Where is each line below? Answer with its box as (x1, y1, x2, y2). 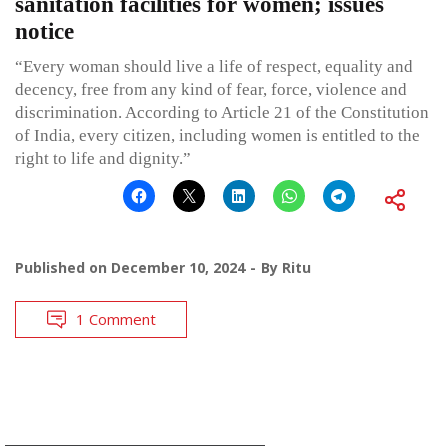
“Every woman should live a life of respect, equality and (15, 56, 413, 76)
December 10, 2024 (111, 257, 245, 277)
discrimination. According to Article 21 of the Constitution (15, 102, 429, 122)
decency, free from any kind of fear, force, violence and (15, 79, 407, 99)
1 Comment (76, 308, 156, 329)
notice (15, 18, 74, 44)
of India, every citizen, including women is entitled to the (15, 125, 420, 145)
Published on (15, 257, 111, 277)
